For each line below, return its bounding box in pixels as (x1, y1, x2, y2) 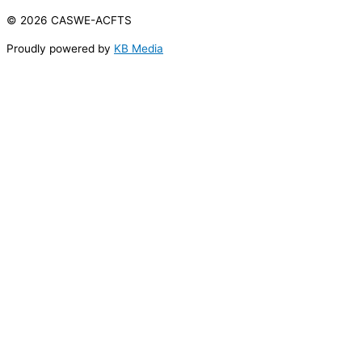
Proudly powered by (6, 42, 114, 56)
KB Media (114, 42, 163, 56)
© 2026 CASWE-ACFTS (6, 13, 132, 27)
